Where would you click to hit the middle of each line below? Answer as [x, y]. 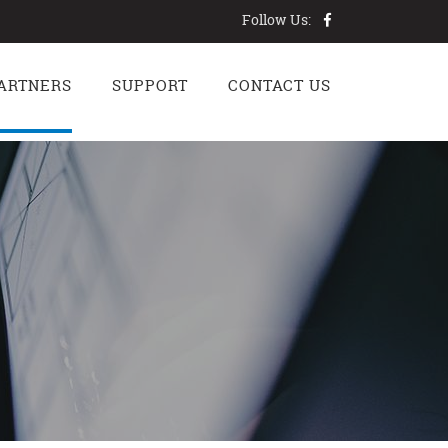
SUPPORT [150, 85]
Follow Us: [276, 19]
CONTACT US [279, 85]
